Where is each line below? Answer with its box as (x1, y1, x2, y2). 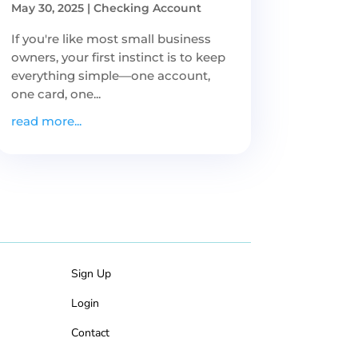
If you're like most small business (10, 30, 211, 46)
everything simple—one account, (10, 67, 210, 83)
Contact (71, 325, 110, 341)
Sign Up (71, 266, 112, 282)
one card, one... (10, 86, 101, 101)
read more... (10, 113, 82, 129)
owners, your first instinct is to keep (10, 49, 225, 65)
